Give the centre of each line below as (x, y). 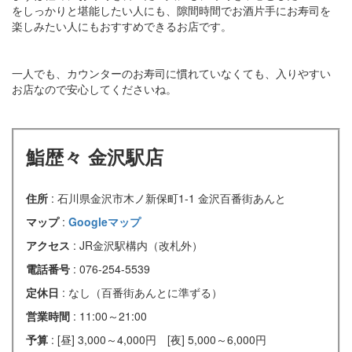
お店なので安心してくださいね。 (94, 88)
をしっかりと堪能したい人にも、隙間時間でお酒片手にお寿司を (171, 10)
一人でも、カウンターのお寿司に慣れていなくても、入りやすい (171, 73)
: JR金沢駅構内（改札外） (138, 245)
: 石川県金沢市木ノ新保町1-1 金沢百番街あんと (169, 198)
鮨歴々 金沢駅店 (95, 156)
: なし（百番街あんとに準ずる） (142, 292)
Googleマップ (104, 221)
